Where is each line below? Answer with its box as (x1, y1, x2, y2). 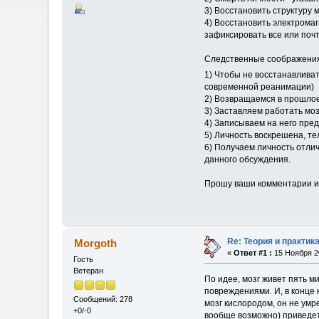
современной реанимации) (204, 82, 314, 93)
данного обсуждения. (204, 155, 291, 165)
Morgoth (73, 236, 117, 249)
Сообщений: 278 (73, 294, 133, 303)
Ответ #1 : (234, 248, 273, 257)
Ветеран (73, 266, 104, 275)
